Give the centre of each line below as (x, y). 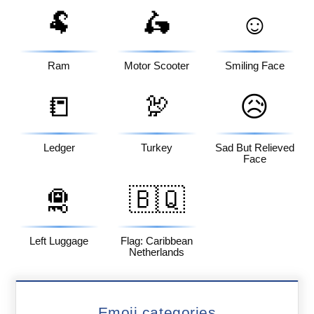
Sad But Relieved (254, 148)
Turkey (157, 148)
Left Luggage (59, 241)
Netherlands (157, 253)
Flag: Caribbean (157, 241)
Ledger (59, 148)
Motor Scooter (157, 66)
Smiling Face (254, 66)
